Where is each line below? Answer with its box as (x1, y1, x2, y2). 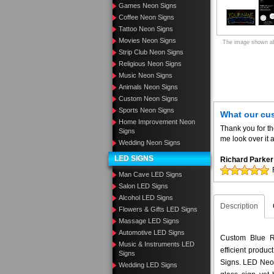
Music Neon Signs (119, 72, 172, 79)
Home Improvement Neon (119, 118, 195, 125)
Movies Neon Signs (119, 37, 176, 44)
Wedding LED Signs (119, 261, 177, 268)
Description (220, 202, 258, 210)
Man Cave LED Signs (119, 171, 182, 178)
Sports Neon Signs (119, 106, 174, 114)
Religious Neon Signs (119, 60, 182, 67)
